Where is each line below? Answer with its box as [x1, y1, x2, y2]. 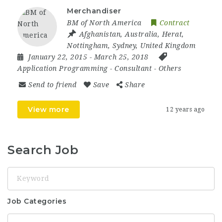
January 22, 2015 [28, 53, 90, 61]
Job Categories [7, 197, 66, 206]
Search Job [7, 142, 78, 157]
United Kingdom [140, 41, 196, 50]
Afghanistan [79, 30, 120, 38]
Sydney [112, 41, 136, 50]
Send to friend [28, 80, 76, 89]
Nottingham [67, 41, 108, 50]
